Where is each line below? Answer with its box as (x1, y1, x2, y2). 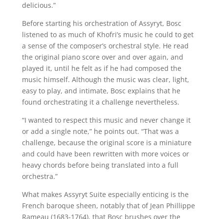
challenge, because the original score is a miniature (22, 138, 192, 148)
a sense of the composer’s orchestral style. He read (22, 41, 189, 51)
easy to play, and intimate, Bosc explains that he (22, 86, 180, 96)
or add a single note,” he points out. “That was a (22, 127, 179, 136)
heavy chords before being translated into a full (22, 160, 178, 170)
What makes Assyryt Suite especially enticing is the (22, 190, 189, 199)
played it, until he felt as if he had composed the (22, 64, 181, 73)
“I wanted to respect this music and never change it (22, 115, 191, 125)
